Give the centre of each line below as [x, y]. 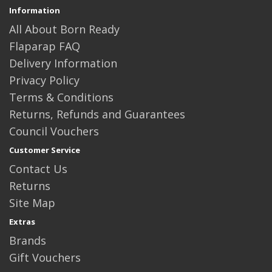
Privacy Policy [44, 80]
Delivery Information [63, 63]
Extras [22, 222]
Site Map [32, 203]
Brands [28, 240]
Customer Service [45, 150]
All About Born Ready [64, 29]
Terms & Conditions [61, 97]
